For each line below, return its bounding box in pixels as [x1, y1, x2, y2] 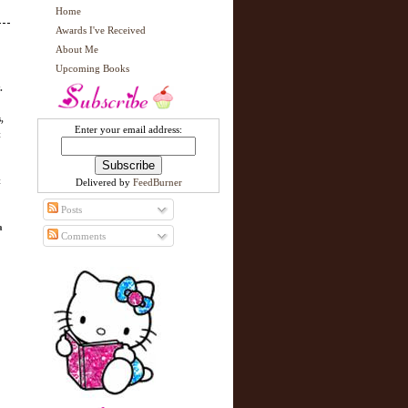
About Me [56, 44, 98, 55]
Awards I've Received [56, 25, 146, 36]
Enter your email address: [75, 124, 182, 135]
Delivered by [75, 177, 133, 188]
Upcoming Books [56, 63, 129, 74]
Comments [57, 230, 106, 241]
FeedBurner [132, 177, 182, 188]
